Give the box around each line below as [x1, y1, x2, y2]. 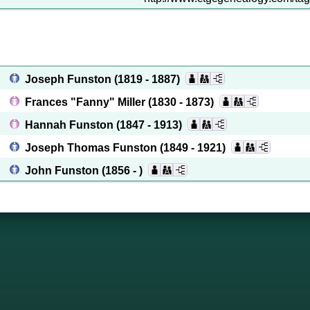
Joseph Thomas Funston [25, 142, 160, 154]
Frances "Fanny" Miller [25, 96, 148, 108]
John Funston [25, 165, 102, 176]
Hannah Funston [25, 119, 116, 131]
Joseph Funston [25, 73, 114, 85]
